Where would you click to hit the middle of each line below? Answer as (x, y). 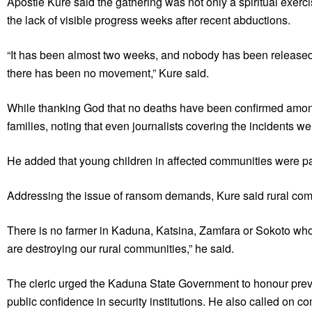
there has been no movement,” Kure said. (108, 72)
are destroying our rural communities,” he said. (120, 248)
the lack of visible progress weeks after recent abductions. (149, 19)
